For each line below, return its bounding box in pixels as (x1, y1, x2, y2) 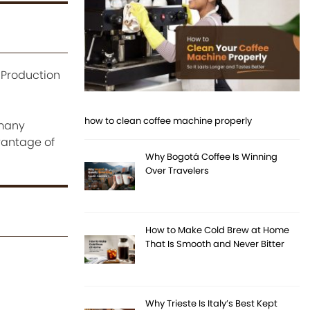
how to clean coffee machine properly (84, 114, 253, 128)
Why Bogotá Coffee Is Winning (145, 150, 278, 164)
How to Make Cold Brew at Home (145, 224, 290, 237)
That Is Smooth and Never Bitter (145, 237, 285, 251)
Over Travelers (145, 164, 210, 178)
